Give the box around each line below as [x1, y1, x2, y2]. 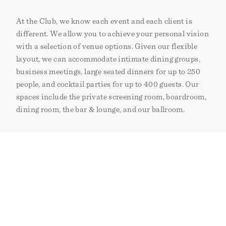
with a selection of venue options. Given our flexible [16, 42, 198, 51]
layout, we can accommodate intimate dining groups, [16, 55, 201, 64]
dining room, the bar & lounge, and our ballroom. [16, 105, 185, 114]
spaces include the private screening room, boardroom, [16, 93, 207, 101]
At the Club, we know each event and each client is [16, 17, 193, 26]
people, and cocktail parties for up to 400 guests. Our [16, 80, 199, 89]
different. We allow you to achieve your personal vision [16, 30, 209, 38]
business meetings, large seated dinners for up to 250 [16, 68, 201, 76]
